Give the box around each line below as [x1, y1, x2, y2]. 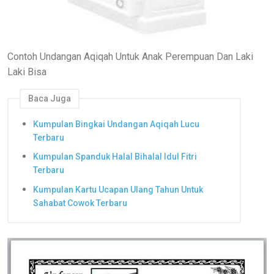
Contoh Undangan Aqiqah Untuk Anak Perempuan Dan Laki [7, 51, 253, 63]
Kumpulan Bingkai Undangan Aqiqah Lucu [33, 119, 199, 129]
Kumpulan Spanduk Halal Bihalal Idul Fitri [33, 152, 197, 162]
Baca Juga [28, 94, 71, 104]
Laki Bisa [7, 66, 46, 78]
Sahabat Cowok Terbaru [33, 198, 127, 208]
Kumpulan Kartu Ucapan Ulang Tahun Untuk [33, 184, 203, 194]
